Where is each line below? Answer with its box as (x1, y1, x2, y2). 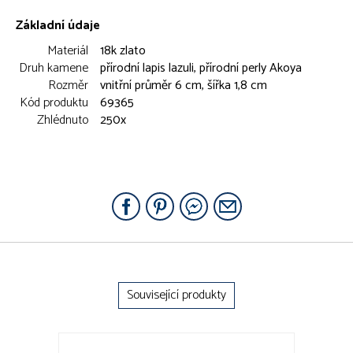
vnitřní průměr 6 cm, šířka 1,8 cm (100, 74, 267, 96)
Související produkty (127, 284, 226, 306)
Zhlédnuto (37, 109, 88, 131)
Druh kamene (19, 57, 88, 79)
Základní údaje (16, 14, 100, 36)
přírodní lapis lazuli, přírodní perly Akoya (100, 57, 302, 79)
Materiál (47, 39, 88, 61)
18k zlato (100, 39, 146, 61)
